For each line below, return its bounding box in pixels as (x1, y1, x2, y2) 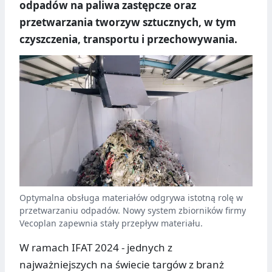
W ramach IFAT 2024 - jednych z (19, 240, 172, 255)
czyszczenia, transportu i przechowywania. (19, 32, 237, 47)
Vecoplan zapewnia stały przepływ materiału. (19, 217, 203, 229)
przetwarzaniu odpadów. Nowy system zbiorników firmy (19, 205, 246, 217)
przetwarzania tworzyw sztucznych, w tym (19, 15, 236, 30)
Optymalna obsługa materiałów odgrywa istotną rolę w (19, 192, 243, 204)
